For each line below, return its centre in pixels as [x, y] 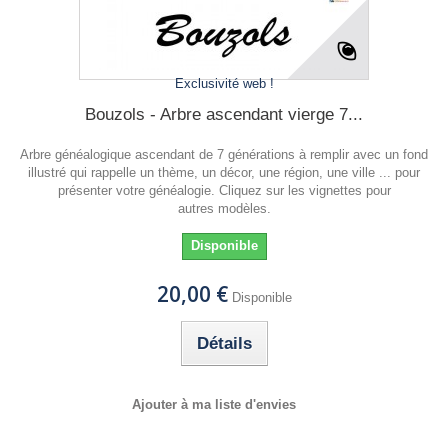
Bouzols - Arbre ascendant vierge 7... [224, 114]
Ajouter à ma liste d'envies [214, 404]
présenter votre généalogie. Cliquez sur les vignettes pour [224, 190]
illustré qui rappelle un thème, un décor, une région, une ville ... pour [224, 172]
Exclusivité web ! [224, 83]
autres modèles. [224, 208]
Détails [224, 343]
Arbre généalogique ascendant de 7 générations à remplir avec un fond [224, 154]
